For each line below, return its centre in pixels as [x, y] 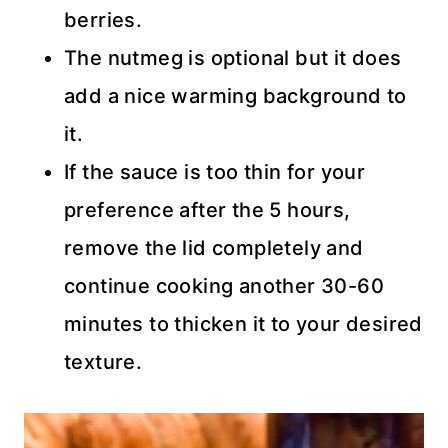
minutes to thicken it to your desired [243, 324]
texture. [103, 362]
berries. [103, 20]
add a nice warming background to [235, 96]
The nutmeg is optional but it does [233, 58]
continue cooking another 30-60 [224, 286]
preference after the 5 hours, [207, 210]
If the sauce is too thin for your [215, 172]
